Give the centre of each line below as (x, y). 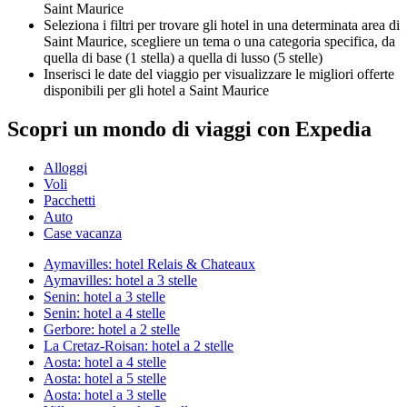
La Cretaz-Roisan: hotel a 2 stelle (139, 345)
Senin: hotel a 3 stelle (104, 296)
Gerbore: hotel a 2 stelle (112, 329)
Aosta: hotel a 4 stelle (105, 362)
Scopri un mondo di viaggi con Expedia (189, 129)
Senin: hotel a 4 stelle (104, 313)
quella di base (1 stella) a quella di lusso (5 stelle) (183, 57)
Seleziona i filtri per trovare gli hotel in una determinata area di (222, 25)
